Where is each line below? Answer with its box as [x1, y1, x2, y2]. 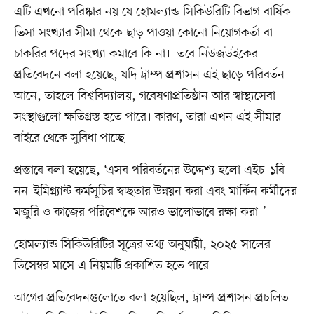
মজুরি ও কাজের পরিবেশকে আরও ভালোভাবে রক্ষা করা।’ [13, 203, 266, 221]
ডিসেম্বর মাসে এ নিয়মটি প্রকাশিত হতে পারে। [13, 257, 214, 274]
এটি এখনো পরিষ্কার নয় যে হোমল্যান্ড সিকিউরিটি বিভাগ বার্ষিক [13, 3, 291, 20]
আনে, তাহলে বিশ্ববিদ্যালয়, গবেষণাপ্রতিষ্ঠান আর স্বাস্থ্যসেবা [13, 87, 275, 104]
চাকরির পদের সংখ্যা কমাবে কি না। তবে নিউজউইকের [13, 45, 258, 62]
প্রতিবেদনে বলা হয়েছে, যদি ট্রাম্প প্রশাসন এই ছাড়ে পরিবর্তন [13, 66, 285, 83]
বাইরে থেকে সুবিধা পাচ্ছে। [13, 129, 130, 146]
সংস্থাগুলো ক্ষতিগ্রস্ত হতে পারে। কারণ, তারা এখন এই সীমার [13, 108, 281, 125]
